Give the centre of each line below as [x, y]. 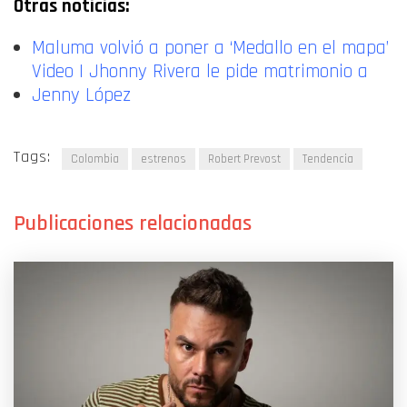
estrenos [164, 159]
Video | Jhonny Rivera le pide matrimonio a [200, 71]
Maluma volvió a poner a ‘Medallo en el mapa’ [210, 47]
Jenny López [81, 94]
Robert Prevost [244, 159]
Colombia [95, 159]
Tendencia [328, 159]
